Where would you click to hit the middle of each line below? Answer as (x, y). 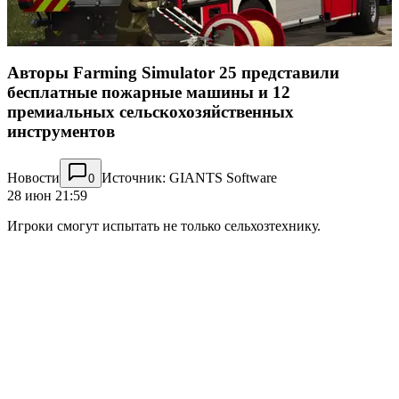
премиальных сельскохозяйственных (151, 112)
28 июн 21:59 (47, 195)
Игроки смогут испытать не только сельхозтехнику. (164, 225)
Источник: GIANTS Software (189, 177)
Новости (33, 177)
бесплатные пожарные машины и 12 (149, 93)
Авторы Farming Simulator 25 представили (173, 73)
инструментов (61, 132)
